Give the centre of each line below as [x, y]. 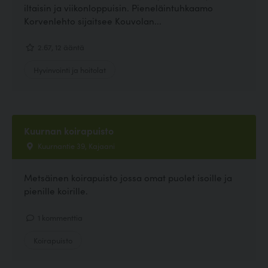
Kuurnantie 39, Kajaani [75, 146]
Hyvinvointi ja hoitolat [70, 70]
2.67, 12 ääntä [60, 47]
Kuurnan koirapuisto [69, 131]
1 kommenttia [59, 217]
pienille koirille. [56, 191]
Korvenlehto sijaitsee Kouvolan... [93, 20]
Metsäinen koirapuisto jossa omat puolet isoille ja [128, 178]
